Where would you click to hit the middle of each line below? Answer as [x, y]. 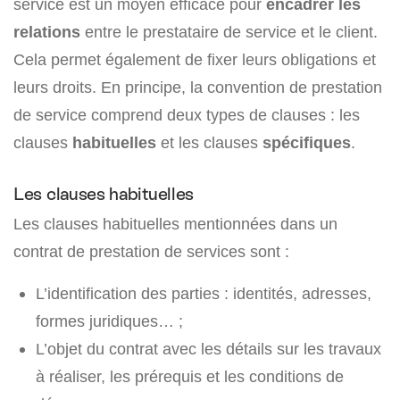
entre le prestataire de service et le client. [229, 31]
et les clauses [209, 142]
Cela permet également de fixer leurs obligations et [195, 59]
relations [47, 31]
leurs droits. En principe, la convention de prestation [198, 87]
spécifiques [307, 142]
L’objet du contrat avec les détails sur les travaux [208, 348]
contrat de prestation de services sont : [151, 251]
